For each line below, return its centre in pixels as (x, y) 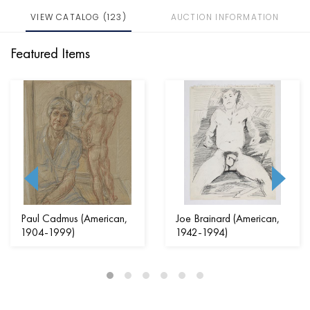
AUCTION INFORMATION (225, 17)
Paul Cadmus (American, (74, 219)
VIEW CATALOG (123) (79, 17)
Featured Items (50, 53)
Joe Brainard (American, (228, 219)
